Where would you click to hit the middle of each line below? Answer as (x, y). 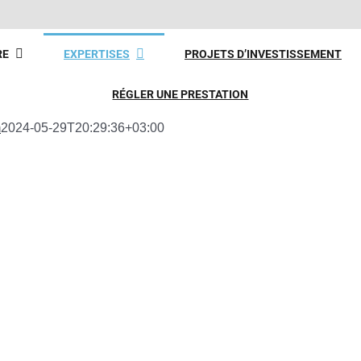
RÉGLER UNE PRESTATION (180, 94)
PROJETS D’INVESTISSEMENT (263, 54)
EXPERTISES (96, 54)
